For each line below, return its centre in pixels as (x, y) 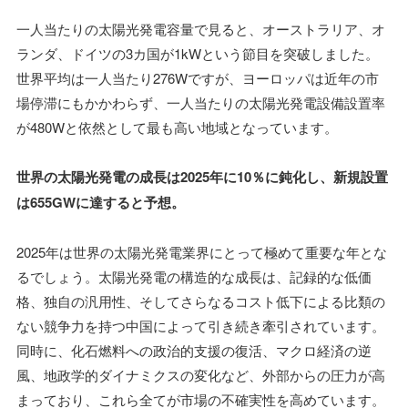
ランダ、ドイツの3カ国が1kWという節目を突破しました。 (198, 54)
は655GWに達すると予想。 (101, 203)
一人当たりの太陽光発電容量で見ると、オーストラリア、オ (201, 29)
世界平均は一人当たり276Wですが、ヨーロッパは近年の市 (198, 78)
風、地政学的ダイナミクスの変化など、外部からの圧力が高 (201, 375)
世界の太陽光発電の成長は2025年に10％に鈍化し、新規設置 (202, 177)
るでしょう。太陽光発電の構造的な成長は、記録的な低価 (194, 277)
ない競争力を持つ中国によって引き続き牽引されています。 (201, 326)
